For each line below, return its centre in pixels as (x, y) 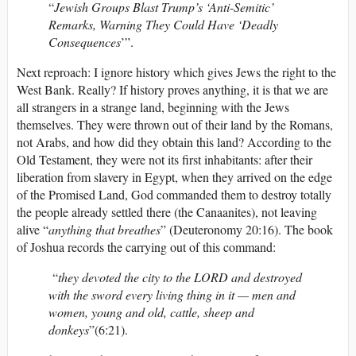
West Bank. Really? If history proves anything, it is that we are (172, 90)
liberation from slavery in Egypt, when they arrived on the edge (174, 177)
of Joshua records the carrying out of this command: (146, 247)
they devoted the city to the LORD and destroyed (180, 277)
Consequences (85, 42)
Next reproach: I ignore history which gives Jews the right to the (176, 72)
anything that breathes (104, 230)
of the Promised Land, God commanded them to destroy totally (174, 195)
